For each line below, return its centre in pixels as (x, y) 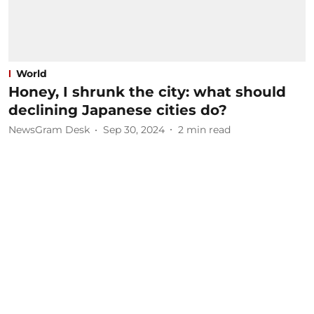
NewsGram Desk (49, 130)
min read (209, 130)
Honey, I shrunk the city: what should (147, 91)
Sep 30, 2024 (134, 130)
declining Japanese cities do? (118, 110)
